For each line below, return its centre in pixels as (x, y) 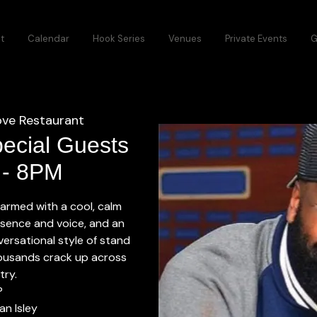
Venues (185, 39)
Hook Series (119, 39)
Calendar (48, 39)
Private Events (256, 39)
